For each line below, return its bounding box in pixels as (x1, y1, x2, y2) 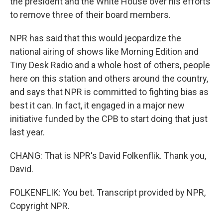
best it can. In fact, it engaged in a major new (10, 100, 185, 111)
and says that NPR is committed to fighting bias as (10, 87, 209, 97)
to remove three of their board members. (10, 9, 171, 20)
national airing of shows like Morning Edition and (10, 46, 199, 57)
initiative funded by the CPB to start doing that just (10, 113, 208, 124)
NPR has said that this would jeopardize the (10, 33, 181, 43)
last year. (10, 127, 45, 137)
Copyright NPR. (10, 201, 70, 211)
